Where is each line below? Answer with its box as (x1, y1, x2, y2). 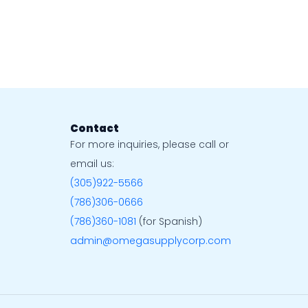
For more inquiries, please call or (70, 137, 229, 151)
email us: (70, 157, 114, 170)
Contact (70, 121, 119, 135)
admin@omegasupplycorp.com (70, 234, 231, 247)
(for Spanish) (136, 214, 202, 228)
